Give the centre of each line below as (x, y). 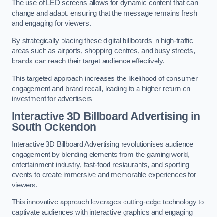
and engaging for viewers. (51, 23)
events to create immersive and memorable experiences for (104, 175)
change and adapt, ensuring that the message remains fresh (104, 13)
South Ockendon (54, 127)
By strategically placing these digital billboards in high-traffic (102, 40)
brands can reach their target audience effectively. (89, 61)
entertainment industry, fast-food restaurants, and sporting (101, 164)
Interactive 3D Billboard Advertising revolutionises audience (103, 144)
